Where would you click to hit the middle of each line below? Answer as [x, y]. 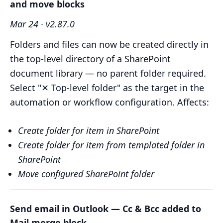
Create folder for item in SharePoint [89, 131]
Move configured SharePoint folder [86, 174]
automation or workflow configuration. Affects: [110, 102]
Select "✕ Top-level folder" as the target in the [107, 88]
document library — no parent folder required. [108, 73]
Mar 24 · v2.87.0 [42, 24]
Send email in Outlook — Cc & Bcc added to [106, 209]
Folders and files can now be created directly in [109, 45]
